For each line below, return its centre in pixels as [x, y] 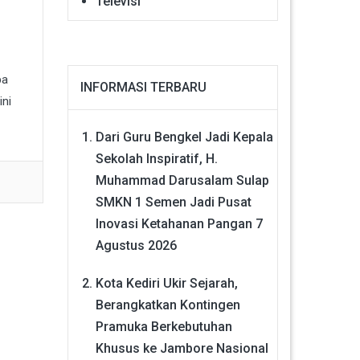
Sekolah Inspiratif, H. [156, 158]
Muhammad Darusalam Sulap [182, 180]
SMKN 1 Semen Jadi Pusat [173, 202]
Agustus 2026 [136, 245]
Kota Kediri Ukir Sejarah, [166, 283]
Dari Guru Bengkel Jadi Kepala [184, 137]
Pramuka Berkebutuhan [164, 326]
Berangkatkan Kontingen [168, 305]
